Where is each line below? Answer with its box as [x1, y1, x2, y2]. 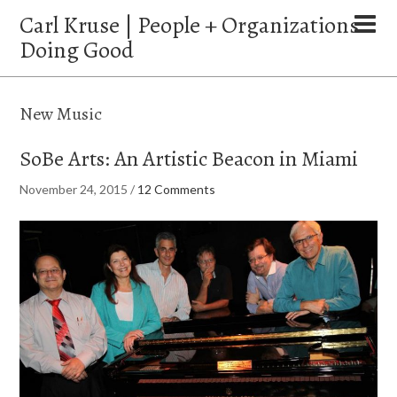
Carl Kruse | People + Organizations [19, 10, 360, 41]
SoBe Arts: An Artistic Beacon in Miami [19, 144, 359, 173]
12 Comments [137, 182, 216, 197]
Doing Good [19, 35, 135, 66]
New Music [19, 102, 103, 126]
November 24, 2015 [19, 182, 128, 197]
